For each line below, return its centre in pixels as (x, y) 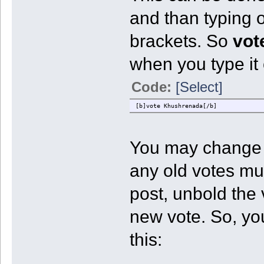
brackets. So (181, 41)
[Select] (199, 87)
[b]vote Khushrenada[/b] (176, 106)
